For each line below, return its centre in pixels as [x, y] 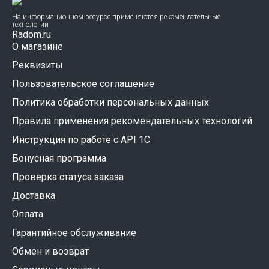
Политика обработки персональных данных [110, 102]
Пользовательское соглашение [83, 84]
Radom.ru [32, 35]
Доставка [34, 195]
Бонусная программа [59, 158]
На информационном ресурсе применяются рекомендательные [116, 17]
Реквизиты [38, 65]
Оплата [28, 214]
